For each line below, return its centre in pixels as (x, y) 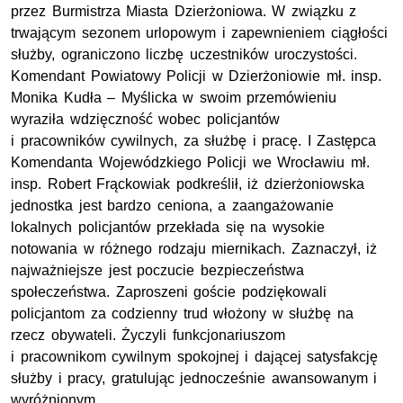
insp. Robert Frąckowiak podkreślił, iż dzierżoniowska (188, 184)
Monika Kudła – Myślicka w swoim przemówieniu (174, 97)
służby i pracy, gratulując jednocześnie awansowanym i (194, 378)
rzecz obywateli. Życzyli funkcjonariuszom (148, 335)
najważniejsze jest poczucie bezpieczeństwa (157, 270)
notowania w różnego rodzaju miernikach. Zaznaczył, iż (194, 248)
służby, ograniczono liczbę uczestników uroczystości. (184, 54)
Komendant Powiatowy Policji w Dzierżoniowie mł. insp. (197, 76)
